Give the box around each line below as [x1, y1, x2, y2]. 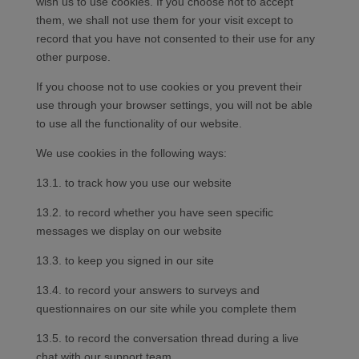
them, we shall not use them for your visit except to [35, 14, 293, 27]
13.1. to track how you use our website [35, 176, 232, 190]
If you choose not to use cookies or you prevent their [35, 80, 302, 94]
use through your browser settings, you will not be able [35, 99, 313, 112]
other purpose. [35, 50, 111, 64]
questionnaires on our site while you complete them [35, 302, 296, 316]
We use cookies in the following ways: [35, 147, 227, 160]
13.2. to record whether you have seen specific [35, 206, 273, 220]
